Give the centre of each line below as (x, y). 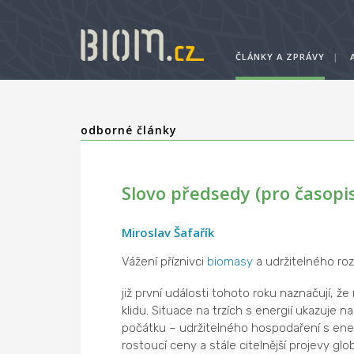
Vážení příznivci (164, 262)
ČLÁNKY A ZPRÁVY (280, 56)
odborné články (129, 130)
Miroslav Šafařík (168, 232)
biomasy (230, 262)
